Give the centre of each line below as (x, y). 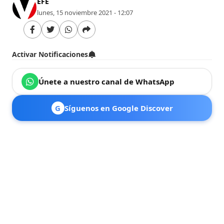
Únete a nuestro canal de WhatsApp (107, 81)
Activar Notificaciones (50, 54)
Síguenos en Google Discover (118, 108)
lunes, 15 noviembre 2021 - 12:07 (85, 12)
